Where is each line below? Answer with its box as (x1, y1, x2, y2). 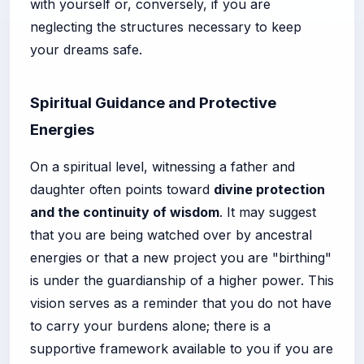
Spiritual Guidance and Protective (30, 93, 276, 112)
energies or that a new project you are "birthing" (30, 249, 331, 266)
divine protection (214, 180, 325, 197)
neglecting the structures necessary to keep (30, 18, 301, 35)
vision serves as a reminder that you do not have (30, 294, 331, 311)
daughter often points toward (30, 180, 214, 197)
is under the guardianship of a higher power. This (30, 271, 334, 288)
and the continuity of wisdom (30, 203, 219, 220)
